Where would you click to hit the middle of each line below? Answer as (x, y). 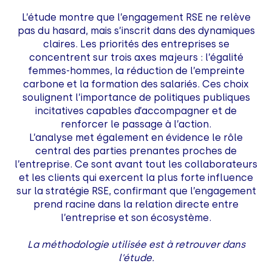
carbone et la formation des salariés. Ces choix (136, 84)
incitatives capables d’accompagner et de (136, 110)
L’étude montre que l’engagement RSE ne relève (136, 17)
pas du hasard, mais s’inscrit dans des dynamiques (136, 30)
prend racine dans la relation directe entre (136, 204)
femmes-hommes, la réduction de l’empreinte (136, 70)
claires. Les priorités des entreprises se (136, 44)
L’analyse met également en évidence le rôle (136, 137)
